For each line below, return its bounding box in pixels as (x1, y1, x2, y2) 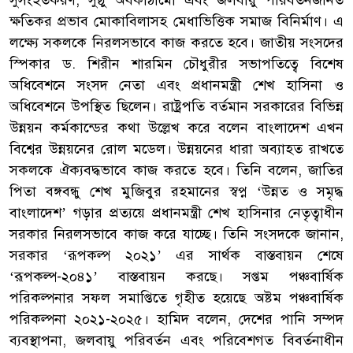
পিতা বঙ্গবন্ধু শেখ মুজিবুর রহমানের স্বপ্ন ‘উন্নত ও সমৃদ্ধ (9, 182, 344, 200)
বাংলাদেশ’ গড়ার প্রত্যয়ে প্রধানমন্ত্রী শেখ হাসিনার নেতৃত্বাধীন (9, 203, 344, 221)
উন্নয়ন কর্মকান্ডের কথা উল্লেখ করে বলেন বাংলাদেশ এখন (9, 118, 344, 136)
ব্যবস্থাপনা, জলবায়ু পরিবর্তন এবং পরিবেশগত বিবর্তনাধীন (9, 331, 344, 349)
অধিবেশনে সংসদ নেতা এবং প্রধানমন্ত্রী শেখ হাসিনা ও (9, 76, 344, 94)
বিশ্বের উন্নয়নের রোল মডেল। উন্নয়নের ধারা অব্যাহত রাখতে (9, 139, 344, 158)
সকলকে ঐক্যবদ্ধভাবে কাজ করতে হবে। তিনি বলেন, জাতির (9, 161, 344, 179)
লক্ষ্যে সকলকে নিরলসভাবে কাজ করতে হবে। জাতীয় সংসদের (9, 33, 344, 51)
